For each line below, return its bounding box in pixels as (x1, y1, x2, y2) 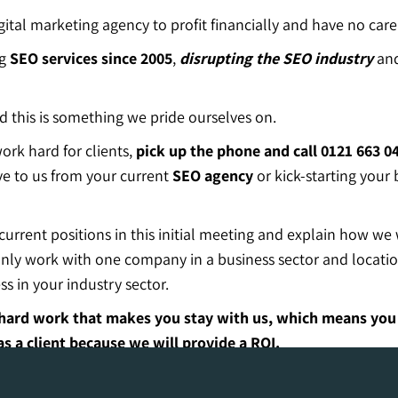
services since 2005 (38, 48, 172, 69)
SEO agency (172, 165, 253, 187)
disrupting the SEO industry (179, 48, 373, 69)
